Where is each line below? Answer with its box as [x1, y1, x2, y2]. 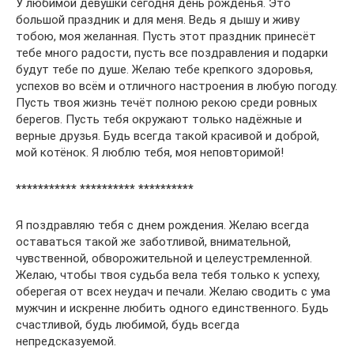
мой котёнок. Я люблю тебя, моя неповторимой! [16, 145, 284, 160]
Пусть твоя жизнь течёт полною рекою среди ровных [16, 96, 317, 110]
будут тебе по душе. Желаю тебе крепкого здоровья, [16, 62, 313, 77]
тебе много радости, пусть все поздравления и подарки [16, 46, 328, 60]
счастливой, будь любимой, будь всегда [16, 318, 239, 332]
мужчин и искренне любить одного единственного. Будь [16, 301, 329, 315]
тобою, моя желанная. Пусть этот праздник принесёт [16, 29, 316, 43]
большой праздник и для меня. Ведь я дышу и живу [16, 13, 299, 27]
